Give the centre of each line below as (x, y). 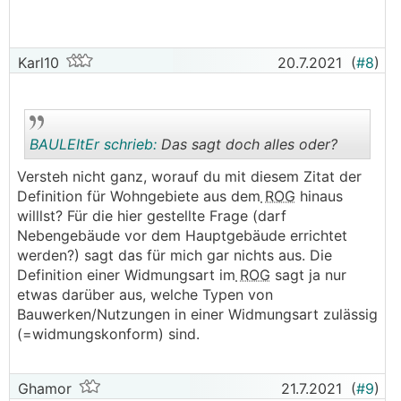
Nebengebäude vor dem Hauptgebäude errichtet (182, 235)
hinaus (319, 196)
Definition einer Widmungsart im (126, 275)
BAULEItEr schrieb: (93, 144)
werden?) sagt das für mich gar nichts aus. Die (175, 255)
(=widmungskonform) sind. (108, 334)
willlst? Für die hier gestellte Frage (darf (152, 216)
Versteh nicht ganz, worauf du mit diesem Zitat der (189, 176)
